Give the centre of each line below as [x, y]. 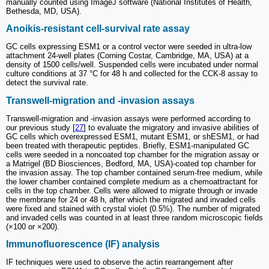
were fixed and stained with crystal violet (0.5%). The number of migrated [133, 208]
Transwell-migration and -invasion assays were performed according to [128, 118]
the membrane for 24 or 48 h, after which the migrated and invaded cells [131, 199]
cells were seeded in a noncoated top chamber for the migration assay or [132, 154]
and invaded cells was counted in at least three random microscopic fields [134, 217]
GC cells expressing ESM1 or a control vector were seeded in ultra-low [129, 47]
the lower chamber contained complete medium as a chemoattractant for [132, 181]
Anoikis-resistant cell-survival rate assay [98, 29]
